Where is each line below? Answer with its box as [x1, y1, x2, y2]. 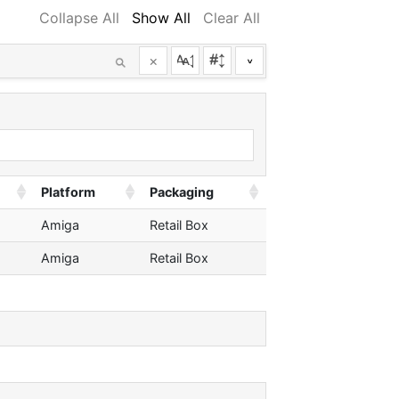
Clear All [203, 9, 260, 28]
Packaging [150, 184, 214, 200]
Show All [132, 9, 191, 28]
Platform [41, 184, 95, 200]
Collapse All [39, 9, 119, 28]
